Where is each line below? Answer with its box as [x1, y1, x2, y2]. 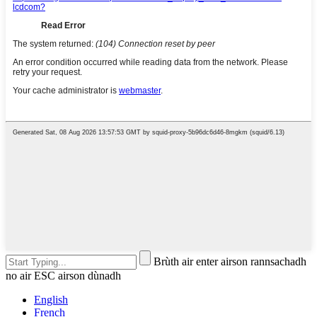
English [34, 293, 68, 306]
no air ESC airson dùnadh [6, 269, 121, 282]
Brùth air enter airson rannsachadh [154, 255, 306, 267]
